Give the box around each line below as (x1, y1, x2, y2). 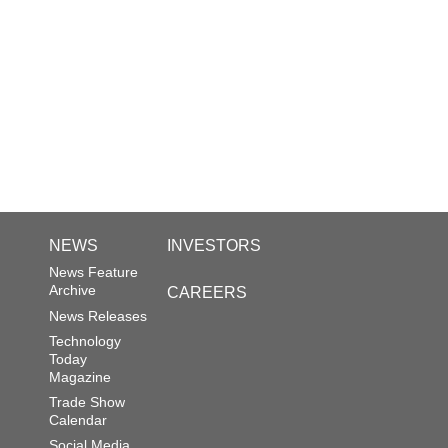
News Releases (49, 307, 147, 324)
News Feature (49, 264, 138, 281)
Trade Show (49, 393, 125, 410)
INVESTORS (167, 237, 262, 255)
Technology (49, 332, 121, 349)
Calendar (49, 411, 107, 428)
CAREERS (167, 284, 248, 302)
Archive (49, 282, 96, 299)
